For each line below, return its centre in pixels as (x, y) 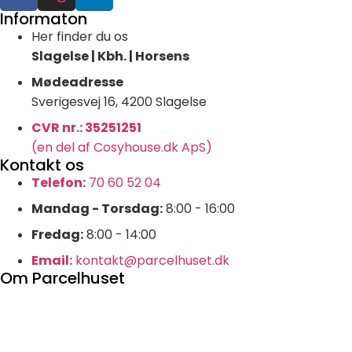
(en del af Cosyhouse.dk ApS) (122, 147)
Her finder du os (80, 36)
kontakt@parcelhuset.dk (151, 260)
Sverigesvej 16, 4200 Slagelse (119, 101)
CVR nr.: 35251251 (86, 127)
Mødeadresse (77, 82)
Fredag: (57, 234)
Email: (52, 260)
